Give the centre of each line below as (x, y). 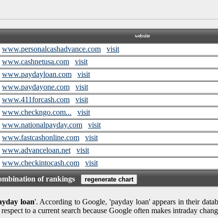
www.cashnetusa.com (36, 61)
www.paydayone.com (36, 87)
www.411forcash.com (36, 99)
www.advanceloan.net (36, 150)
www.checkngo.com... (37, 112)
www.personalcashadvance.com (51, 49)
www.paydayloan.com (37, 74)
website (142, 36)
